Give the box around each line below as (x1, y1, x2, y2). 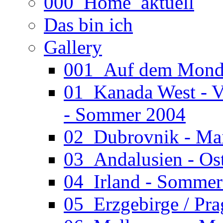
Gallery (44, 36, 102, 58)
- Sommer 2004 (64, 103, 186, 125)
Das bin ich (44, 13, 133, 35)
